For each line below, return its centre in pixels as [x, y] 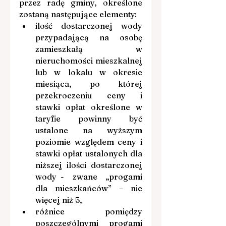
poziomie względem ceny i [89, 142]
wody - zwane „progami [89, 176]
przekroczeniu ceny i [89, 95]
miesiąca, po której [89, 83]
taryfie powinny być [89, 118]
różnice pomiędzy [89, 211]
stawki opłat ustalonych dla [89, 153]
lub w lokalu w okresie [89, 72]
